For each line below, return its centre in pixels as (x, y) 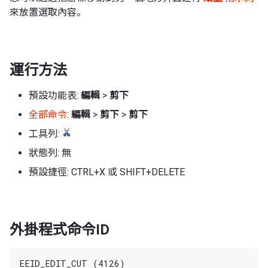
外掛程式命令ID (60, 229)
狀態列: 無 (50, 153)
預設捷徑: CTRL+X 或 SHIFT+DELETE (107, 172)
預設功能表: (55, 95)
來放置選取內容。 (48, 12)
